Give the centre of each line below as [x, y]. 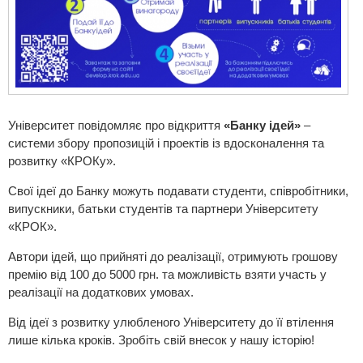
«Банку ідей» [262, 125]
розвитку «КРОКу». [62, 160]
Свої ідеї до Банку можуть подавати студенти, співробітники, [178, 190]
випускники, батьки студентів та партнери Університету [163, 208]
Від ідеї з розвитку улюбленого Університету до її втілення [171, 322]
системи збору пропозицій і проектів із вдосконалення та [166, 143]
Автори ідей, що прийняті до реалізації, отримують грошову [173, 256]
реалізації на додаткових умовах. [101, 292]
